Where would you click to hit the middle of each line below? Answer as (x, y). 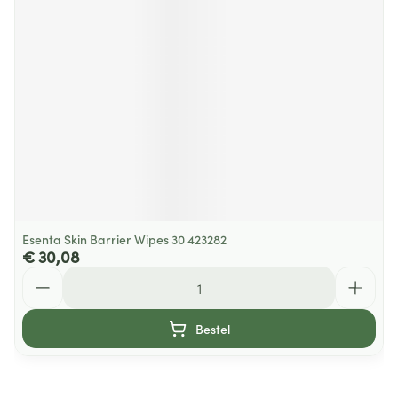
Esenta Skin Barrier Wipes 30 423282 (124, 239)
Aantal (43, 275)
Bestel (212, 329)
